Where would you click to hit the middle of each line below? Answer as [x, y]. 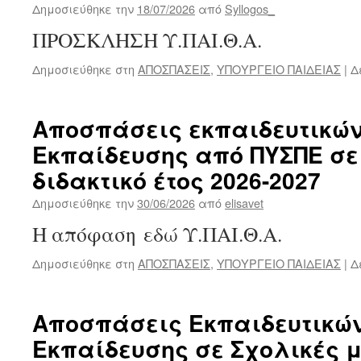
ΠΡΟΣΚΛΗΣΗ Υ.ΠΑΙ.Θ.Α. [147, 39]
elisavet [244, 203]
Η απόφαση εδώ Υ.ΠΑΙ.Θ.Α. [157, 234]
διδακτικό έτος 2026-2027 [176, 180]
